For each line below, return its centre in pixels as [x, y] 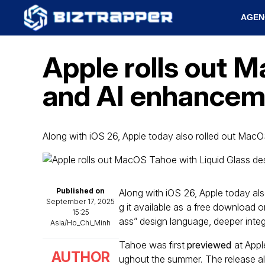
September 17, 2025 [81, 201]
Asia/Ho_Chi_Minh [81, 223]
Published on [81, 191]
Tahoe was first [153, 245]
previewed [209, 245]
